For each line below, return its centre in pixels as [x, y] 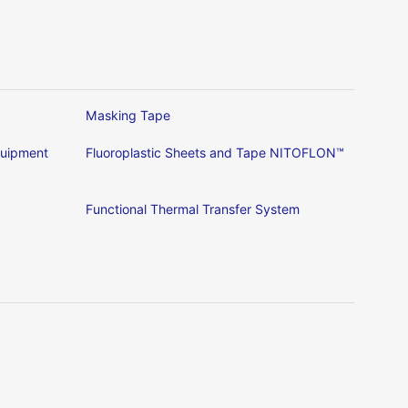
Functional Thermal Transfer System [193, 209]
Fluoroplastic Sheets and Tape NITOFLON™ [215, 153]
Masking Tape [128, 116]
